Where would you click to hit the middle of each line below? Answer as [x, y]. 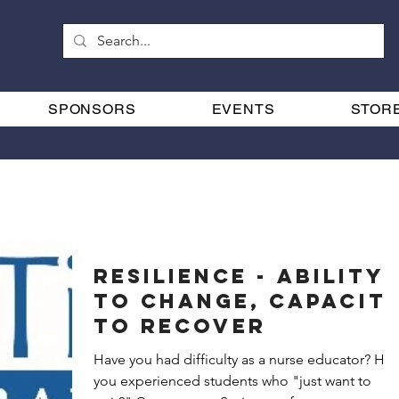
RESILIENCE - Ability [239, 276]
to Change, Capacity [181, 301]
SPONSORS [92, 109]
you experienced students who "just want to [232, 380]
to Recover [180, 326]
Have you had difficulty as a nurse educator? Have [234, 359]
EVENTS [243, 109]
